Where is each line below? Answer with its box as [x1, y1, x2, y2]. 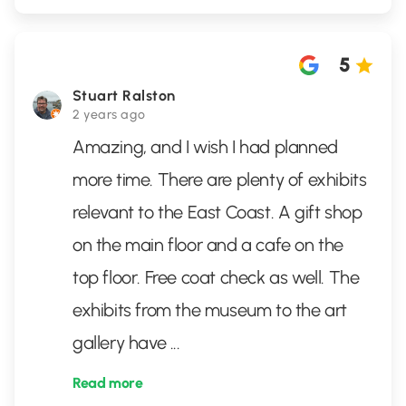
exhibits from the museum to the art [72, 299, 348, 321]
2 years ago [72, 107, 146, 122]
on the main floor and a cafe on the [72, 234, 344, 256]
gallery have [72, 332, 170, 353]
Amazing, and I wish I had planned [72, 136, 338, 158]
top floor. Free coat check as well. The [72, 266, 360, 288]
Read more [72, 374, 143, 391]
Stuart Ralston [72, 87, 176, 104]
